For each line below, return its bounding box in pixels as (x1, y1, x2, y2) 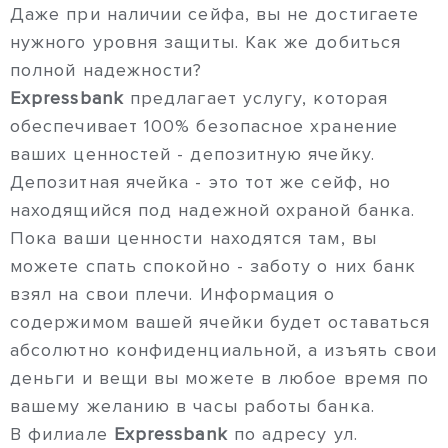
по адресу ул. (227, 423, 358, 446)
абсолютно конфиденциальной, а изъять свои (10, 339, 438, 362)
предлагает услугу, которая (123, 87, 389, 110)
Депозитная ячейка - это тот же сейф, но (10, 171, 392, 194)
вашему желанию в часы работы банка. (10, 395, 381, 418)
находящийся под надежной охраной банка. (10, 199, 416, 222)
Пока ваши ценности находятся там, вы (10, 227, 377, 250)
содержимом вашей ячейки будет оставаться (10, 311, 431, 334)
